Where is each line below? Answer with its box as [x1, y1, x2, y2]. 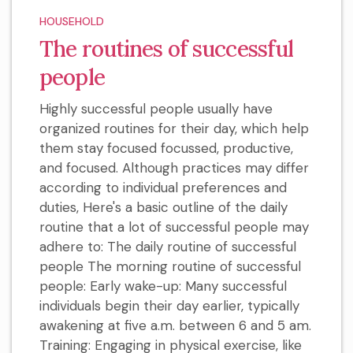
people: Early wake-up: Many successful [39, 277, 287, 295]
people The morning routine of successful [39, 258, 301, 276]
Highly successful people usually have [39, 100, 273, 118]
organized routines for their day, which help [39, 120, 309, 138]
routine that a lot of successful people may [39, 218, 309, 236]
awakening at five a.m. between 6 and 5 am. [39, 317, 311, 335]
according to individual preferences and [39, 179, 287, 197]
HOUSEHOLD [39, 14, 104, 29]
